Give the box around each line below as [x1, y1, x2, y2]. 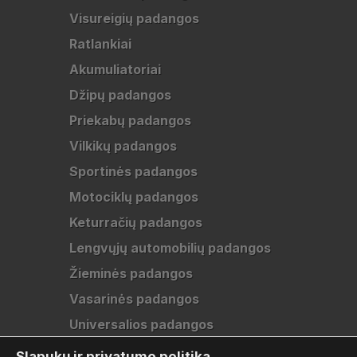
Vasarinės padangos [69, 291, 199, 307]
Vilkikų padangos [69, 138, 177, 154]
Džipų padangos [69, 87, 171, 103]
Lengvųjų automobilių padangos [69, 240, 271, 256]
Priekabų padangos [69, 112, 191, 128]
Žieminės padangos [69, 265, 193, 281]
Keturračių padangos [69, 214, 202, 230]
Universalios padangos [69, 316, 214, 332]
